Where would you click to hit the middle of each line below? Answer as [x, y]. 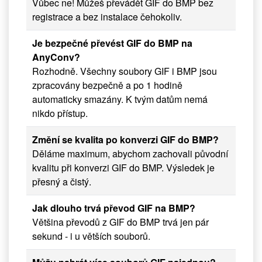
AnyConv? [56, 57]
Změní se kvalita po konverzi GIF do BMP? [125, 140]
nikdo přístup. [60, 113]
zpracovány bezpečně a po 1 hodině [107, 85]
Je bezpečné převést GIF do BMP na [112, 43]
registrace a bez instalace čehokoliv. [107, 17]
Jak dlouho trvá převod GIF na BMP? [114, 208]
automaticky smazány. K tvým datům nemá [120, 99]
